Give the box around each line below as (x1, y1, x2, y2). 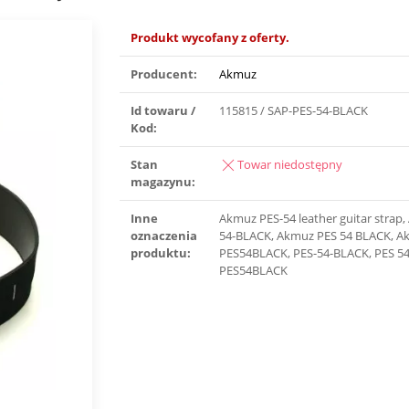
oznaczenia (131, 227, 198, 244)
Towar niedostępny (237, 156, 343, 173)
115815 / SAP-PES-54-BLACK (219, 102, 369, 119)
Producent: (131, 66, 198, 82)
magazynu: (131, 173, 196, 190)
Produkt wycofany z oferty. (131, 29, 290, 46)
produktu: (131, 245, 192, 261)
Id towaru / (131, 102, 196, 119)
